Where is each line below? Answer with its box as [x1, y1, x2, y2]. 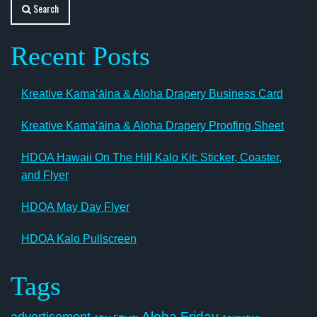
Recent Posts [11, 40, 150, 71]
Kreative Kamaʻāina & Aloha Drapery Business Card [21, 87, 283, 100]
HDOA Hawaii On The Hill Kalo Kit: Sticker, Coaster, [21, 151, 282, 163]
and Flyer [21, 168, 69, 181]
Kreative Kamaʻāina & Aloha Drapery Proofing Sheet [21, 119, 284, 132]
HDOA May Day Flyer [21, 200, 129, 213]
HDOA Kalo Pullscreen [21, 232, 137, 245]
